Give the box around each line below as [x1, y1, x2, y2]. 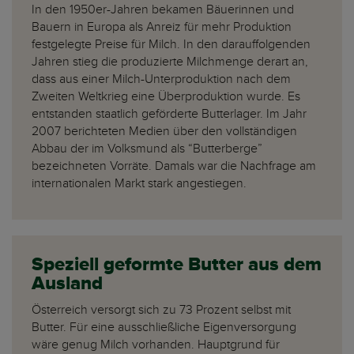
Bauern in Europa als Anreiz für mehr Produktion [32, 19, 292, 36]
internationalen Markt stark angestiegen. [32, 175, 250, 192]
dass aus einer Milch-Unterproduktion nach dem [32, 71, 291, 88]
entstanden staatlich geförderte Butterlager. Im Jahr [32, 106, 307, 122]
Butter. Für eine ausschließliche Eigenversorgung [32, 319, 296, 336]
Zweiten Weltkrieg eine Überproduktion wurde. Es [32, 88, 300, 105]
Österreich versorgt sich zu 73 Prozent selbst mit [32, 302, 291, 318]
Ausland [32, 272, 103, 296]
